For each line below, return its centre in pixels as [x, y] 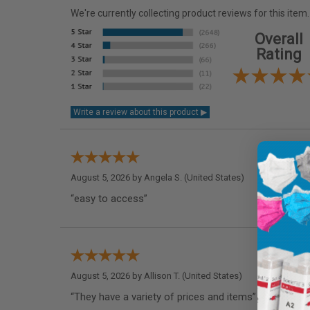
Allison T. [162, 275]
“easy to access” [109, 198]
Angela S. [163, 177]
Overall [279, 39]
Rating [279, 54]
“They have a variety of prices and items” [163, 297]
